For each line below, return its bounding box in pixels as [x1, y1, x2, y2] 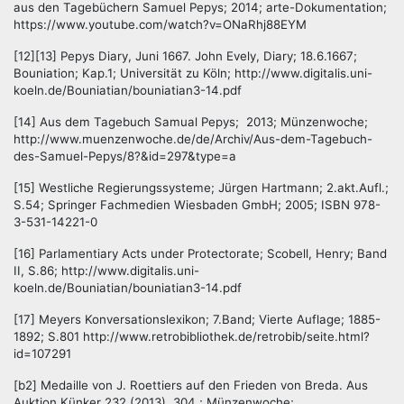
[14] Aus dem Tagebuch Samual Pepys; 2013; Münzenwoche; [14, 115, 368, 130]
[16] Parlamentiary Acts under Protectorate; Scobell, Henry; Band [14, 246, 387, 262]
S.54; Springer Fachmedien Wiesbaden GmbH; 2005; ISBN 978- [14, 197, 381, 213]
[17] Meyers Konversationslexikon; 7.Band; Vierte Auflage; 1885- [14, 312, 381, 327]
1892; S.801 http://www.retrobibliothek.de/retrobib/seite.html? [14, 329, 370, 344]
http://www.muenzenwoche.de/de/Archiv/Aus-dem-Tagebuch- [14, 132, 372, 147]
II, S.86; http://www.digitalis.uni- [14, 263, 199, 279]
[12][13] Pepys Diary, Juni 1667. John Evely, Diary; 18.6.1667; [14, 49, 357, 64]
